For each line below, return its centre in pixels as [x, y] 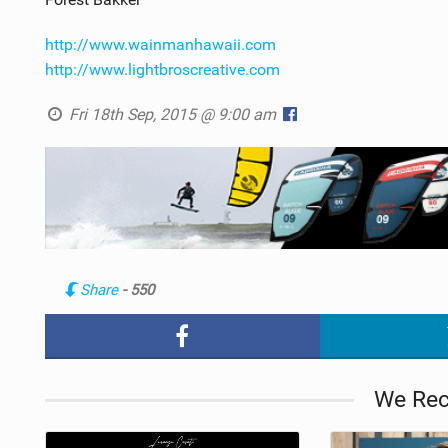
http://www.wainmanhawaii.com [160, 44]
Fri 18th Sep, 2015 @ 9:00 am [173, 114]
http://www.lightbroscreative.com [162, 69]
